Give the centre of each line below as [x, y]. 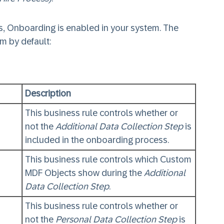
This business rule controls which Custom [108, 159]
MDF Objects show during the [84, 173]
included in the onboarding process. [98, 140]
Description [48, 93]
